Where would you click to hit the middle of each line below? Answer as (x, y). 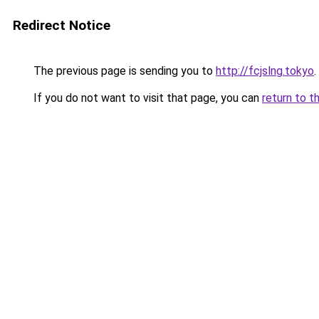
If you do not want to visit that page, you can (146, 98)
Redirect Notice (62, 25)
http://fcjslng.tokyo (265, 71)
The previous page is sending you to (123, 71)
